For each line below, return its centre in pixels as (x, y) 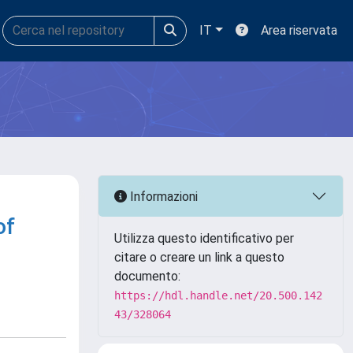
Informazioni (162, 196)
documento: (147, 276)
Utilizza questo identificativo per (204, 238)
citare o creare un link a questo (199, 257)
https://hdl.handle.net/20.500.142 (218, 295)
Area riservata (299, 30)
